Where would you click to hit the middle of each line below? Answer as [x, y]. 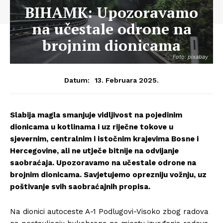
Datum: [77, 80]
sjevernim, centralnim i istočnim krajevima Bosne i [104, 139]
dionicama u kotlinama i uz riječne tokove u [92, 127]
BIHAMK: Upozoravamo [111, 12]
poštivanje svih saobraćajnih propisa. [80, 187]
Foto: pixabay [190, 57]
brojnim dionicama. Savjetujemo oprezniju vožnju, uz [108, 175]
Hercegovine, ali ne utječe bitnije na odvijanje [94, 151]
